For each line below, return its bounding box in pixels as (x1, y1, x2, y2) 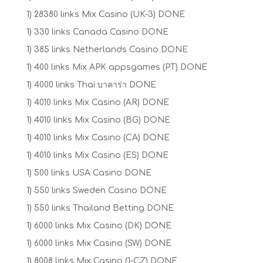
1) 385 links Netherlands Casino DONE (26, 45, 188, 54)
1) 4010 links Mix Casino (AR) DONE (26, 98, 169, 107)
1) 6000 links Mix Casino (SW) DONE (26, 239, 171, 248)
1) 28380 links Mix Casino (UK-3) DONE (26, 10, 185, 19)
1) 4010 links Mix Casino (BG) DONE (26, 116, 170, 124)
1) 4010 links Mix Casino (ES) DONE (26, 151, 168, 160)
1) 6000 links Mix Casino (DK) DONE (26, 221, 171, 230)
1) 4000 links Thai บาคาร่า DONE (26, 80, 156, 89)
